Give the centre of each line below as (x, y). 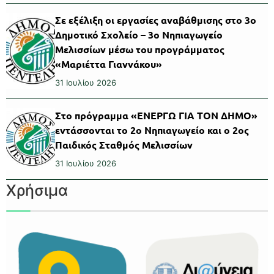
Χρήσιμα (37, 190)
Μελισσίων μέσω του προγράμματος (140, 49)
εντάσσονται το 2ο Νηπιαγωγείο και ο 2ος (152, 130)
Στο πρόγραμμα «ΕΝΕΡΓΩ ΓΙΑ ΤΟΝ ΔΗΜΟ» (156, 115)
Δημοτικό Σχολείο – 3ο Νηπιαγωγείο (139, 34)
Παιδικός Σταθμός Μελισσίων (124, 144)
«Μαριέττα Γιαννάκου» (109, 64)
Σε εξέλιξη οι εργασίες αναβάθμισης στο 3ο (156, 20)
